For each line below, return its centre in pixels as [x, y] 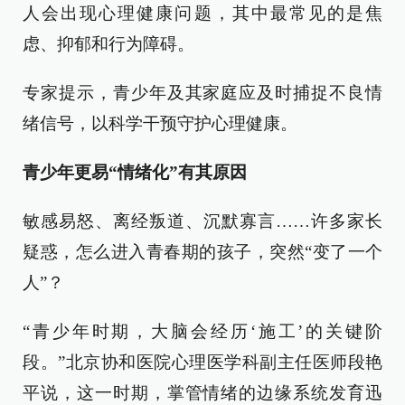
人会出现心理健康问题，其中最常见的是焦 [202, 13]
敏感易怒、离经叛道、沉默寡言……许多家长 [202, 221]
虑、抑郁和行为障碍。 [108, 44]
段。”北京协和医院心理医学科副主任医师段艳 [202, 362]
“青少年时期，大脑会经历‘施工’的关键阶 [202, 331]
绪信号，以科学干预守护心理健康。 [160, 123]
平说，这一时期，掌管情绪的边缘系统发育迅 [202, 393]
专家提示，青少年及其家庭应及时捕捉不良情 [202, 93]
